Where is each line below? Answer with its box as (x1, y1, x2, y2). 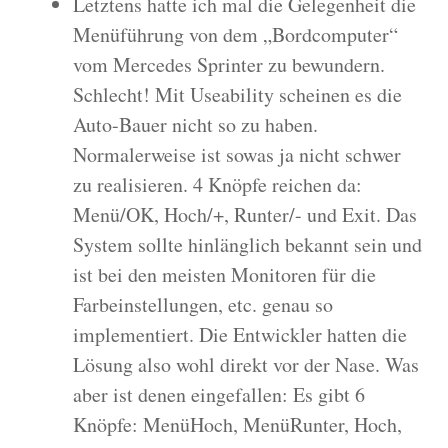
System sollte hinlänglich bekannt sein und (73, 230, 422, 258)
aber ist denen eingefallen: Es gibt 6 (73, 380, 365, 408)
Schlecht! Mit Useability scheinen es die (73, 80, 402, 108)
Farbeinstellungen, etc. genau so (73, 290, 333, 318)
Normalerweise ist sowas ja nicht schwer (73, 140, 401, 168)
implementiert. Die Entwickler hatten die (73, 320, 407, 348)
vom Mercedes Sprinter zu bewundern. (73, 50, 385, 78)
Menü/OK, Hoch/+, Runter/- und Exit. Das (73, 200, 417, 228)
